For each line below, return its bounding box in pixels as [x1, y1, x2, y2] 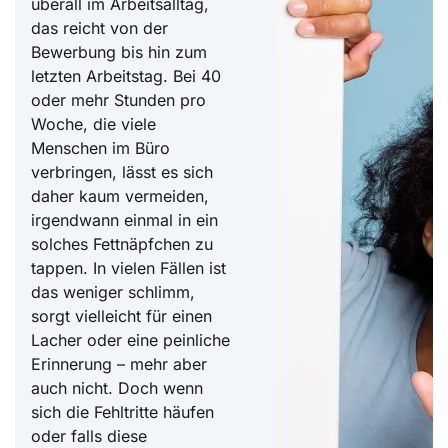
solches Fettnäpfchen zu [31, 234, 213, 255]
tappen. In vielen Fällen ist [31, 258, 226, 279]
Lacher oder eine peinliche [31, 330, 230, 351]
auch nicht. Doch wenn [31, 378, 203, 399]
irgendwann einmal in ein [31, 210, 218, 231]
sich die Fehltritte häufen [31, 402, 214, 423]
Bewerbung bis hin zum [31, 42, 207, 63]
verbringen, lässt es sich [31, 162, 213, 183]
